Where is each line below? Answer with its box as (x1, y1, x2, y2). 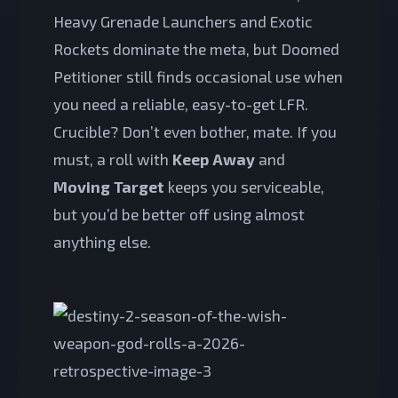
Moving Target (53, 176, 164, 196)
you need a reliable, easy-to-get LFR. (53, 93, 308, 114)
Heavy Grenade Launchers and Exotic (53, 11, 313, 31)
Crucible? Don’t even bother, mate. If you (53, 121, 337, 141)
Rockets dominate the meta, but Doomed (53, 38, 339, 59)
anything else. (53, 231, 151, 251)
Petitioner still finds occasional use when (53, 66, 343, 86)
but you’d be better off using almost (53, 203, 305, 224)
